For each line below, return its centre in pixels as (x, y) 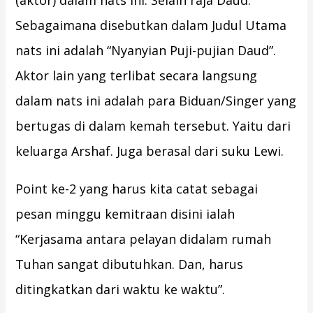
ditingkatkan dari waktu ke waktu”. (121, 290)
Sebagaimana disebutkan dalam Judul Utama (151, 26)
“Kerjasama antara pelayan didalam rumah (144, 239)
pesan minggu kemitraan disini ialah (125, 214)
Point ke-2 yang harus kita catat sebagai (137, 189)
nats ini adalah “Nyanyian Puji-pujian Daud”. (146, 51)
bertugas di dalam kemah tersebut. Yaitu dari (153, 126)
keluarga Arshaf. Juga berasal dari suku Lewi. (150, 151)
